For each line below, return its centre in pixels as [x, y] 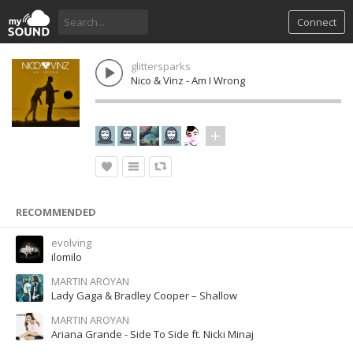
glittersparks [161, 66]
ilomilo [67, 257]
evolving [71, 243]
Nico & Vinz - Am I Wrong [188, 80]
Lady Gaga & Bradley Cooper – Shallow [144, 295]
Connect [317, 22]
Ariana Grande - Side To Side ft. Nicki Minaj [152, 334]
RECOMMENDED [56, 212]
